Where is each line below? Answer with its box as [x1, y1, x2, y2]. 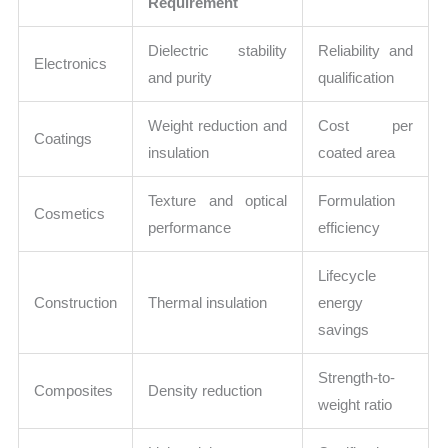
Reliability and [318, 42, 414, 60]
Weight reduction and [148, 117, 288, 135]
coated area [318, 144, 396, 162]
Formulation [318, 192, 396, 210]
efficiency [318, 219, 381, 237]
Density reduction [148, 382, 263, 400]
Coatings [34, 130, 93, 148]
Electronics [34, 55, 108, 73]
